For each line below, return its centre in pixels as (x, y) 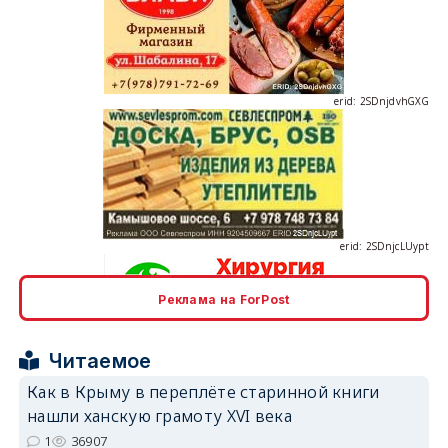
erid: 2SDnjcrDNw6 (382, 336)
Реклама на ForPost (224, 299)
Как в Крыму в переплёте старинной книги (203, 392)
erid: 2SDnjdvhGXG (381, 46)
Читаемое (100, 361)
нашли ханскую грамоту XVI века (159, 416)
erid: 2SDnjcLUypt (384, 191)
